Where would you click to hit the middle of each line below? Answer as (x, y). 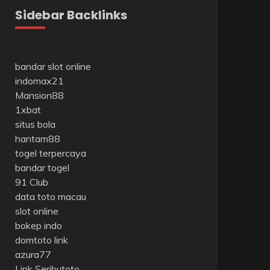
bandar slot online (53, 66)
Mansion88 (39, 95)
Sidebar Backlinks (71, 15)
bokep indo (38, 225)
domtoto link (41, 240)
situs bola (35, 124)
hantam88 (37, 139)
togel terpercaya (50, 153)
